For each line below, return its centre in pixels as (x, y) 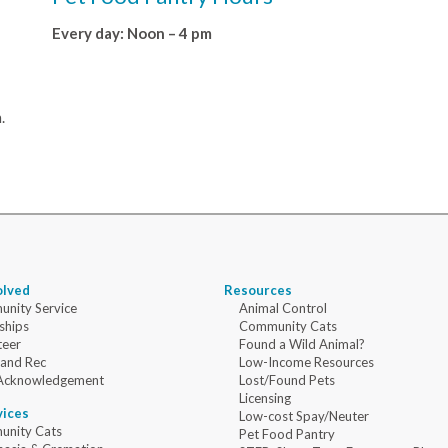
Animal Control (283, 308)
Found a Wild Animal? (302, 344)
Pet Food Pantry (287, 434)
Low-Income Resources (306, 362)
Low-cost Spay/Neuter (304, 416)
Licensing (265, 398)
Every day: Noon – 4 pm (131, 33)
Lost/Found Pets (287, 380)
